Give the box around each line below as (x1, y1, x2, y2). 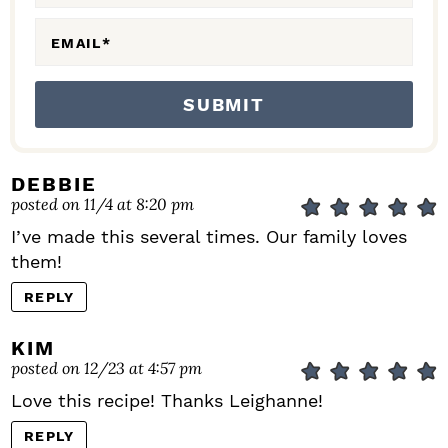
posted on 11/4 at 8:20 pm (11, 193, 194, 215)
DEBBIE (11, 172, 97, 197)
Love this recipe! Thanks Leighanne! (11, 390, 323, 412)
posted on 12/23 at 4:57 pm (11, 357, 202, 379)
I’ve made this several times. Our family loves (11, 226, 407, 248)
